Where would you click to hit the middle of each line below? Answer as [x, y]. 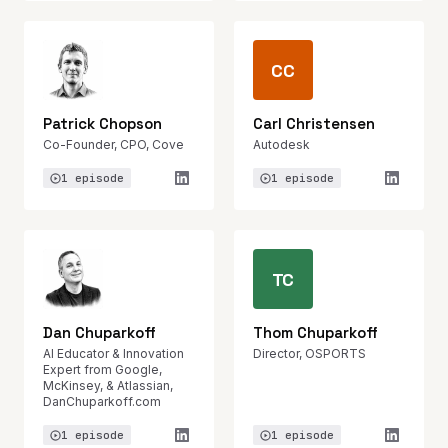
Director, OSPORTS [309, 353]
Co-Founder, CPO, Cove [113, 144]
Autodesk [281, 144]
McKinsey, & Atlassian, [108, 385]
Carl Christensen [314, 123]
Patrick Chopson [102, 123]
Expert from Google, [102, 369]
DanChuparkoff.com [102, 401]
